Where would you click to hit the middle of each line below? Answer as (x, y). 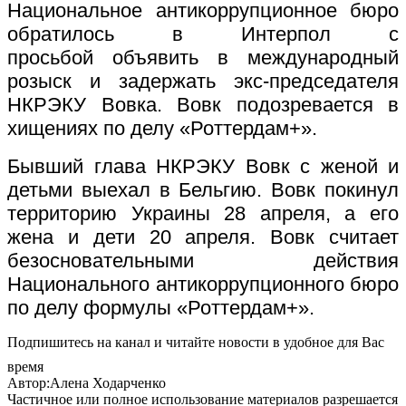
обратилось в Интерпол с (203, 34)
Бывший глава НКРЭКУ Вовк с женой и (203, 166)
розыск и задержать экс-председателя (203, 81)
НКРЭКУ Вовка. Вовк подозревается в (203, 104)
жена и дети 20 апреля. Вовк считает (203, 237)
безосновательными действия (203, 260)
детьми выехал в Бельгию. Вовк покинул (203, 189)
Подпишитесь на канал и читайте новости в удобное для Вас (196, 342)
